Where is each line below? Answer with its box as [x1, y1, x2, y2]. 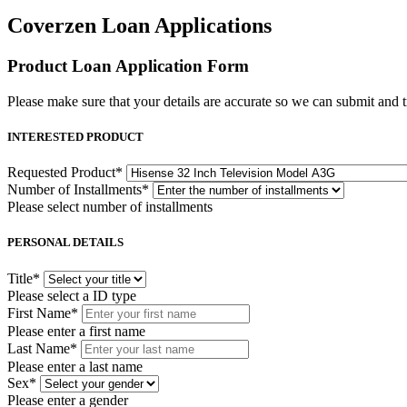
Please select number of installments [7, 199, 213, 215]
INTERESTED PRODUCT [7, 130, 144, 144]
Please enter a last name [7, 358, 143, 374]
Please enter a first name [7, 323, 145, 339]
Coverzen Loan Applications [7, 14, 272, 38]
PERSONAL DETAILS [7, 235, 124, 250]
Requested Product [7, 164, 115, 181]
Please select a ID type [7, 287, 136, 303]
